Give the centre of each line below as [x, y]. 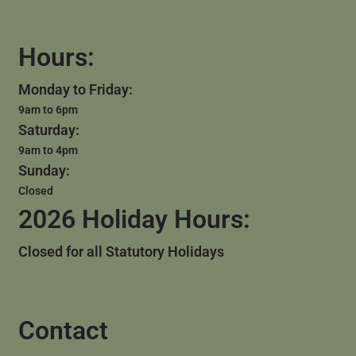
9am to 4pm [48, 151]
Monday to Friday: [75, 90]
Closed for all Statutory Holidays [121, 252]
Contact [63, 330]
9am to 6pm [48, 110]
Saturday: [48, 130]
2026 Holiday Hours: [134, 220]
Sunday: [44, 171]
